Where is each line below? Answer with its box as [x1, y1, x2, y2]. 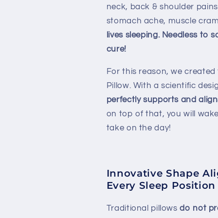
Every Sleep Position [106, 179, 216, 191]
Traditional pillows [106, 203, 178, 213]
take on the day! [106, 124, 171, 133]
